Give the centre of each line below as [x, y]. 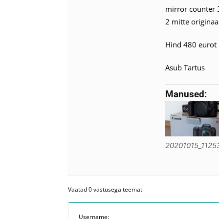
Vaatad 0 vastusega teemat [105, 189]
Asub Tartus [185, 67]
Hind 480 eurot [191, 44]
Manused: [186, 94]
